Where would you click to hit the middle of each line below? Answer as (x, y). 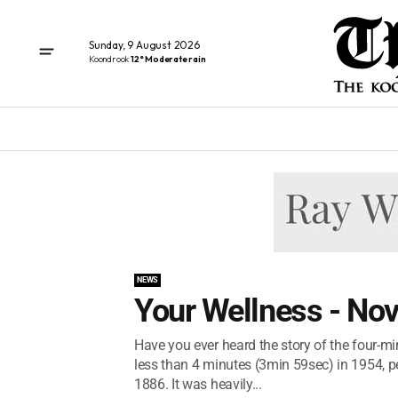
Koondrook (110, 59)
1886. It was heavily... (198, 384)
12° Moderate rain (168, 59)
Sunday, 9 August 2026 (144, 44)
